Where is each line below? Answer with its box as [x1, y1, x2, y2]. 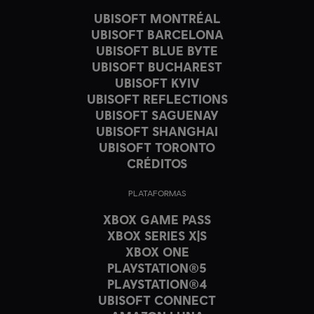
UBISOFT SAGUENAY [95, 107, 219, 123]
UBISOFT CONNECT [98, 292, 216, 308]
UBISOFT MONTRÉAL [93, 10, 221, 26]
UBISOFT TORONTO [99, 139, 215, 155]
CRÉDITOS [127, 155, 187, 171]
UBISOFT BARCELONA [90, 26, 224, 42]
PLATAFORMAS [128, 187, 186, 198]
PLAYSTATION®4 [107, 275, 207, 292]
